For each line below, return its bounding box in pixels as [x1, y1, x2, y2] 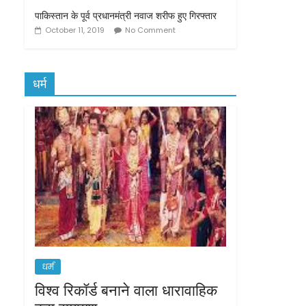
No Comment [125, 25, 176, 36]
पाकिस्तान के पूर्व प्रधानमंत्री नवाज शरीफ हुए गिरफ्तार [35, 9, 217, 22]
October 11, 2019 [45, 25, 105, 36]
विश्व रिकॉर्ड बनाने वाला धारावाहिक [35, 279, 217, 300]
